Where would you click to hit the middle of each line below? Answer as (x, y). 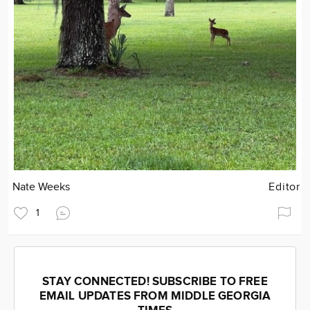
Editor (284, 188)
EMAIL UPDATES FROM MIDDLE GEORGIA (155, 297)
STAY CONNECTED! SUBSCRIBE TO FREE (155, 282)
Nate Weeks (42, 188)
